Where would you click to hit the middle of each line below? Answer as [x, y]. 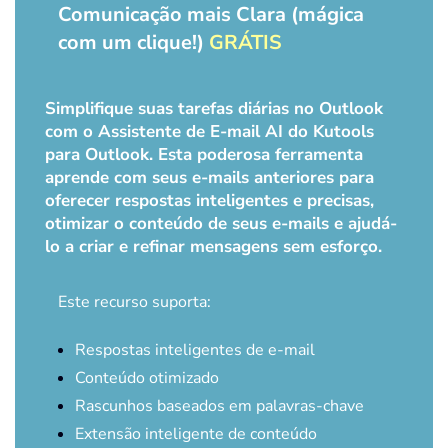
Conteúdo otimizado [147, 378]
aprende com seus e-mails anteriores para [209, 178]
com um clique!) [131, 43]
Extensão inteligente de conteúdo [196, 434]
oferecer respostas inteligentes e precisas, [209, 201]
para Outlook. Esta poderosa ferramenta [204, 155]
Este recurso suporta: [134, 302]
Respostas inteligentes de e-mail [195, 350]
